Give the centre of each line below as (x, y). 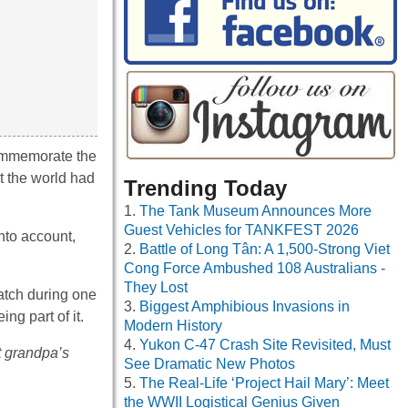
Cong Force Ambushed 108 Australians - (255, 269)
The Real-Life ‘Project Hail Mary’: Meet (264, 383)
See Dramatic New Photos (209, 364)
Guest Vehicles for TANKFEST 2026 (241, 230)
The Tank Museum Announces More (255, 211)
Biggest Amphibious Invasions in (245, 307)
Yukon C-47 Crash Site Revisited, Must (265, 345)
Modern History (173, 326)
